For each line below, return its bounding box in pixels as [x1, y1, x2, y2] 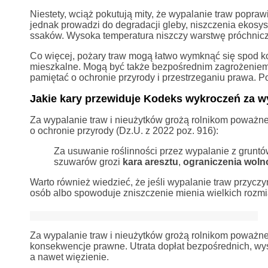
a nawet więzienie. [29, 251, 109, 262]
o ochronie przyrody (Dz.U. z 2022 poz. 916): [29, 125, 218, 136]
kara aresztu [122, 156, 178, 167]
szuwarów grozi [53, 156, 123, 167]
